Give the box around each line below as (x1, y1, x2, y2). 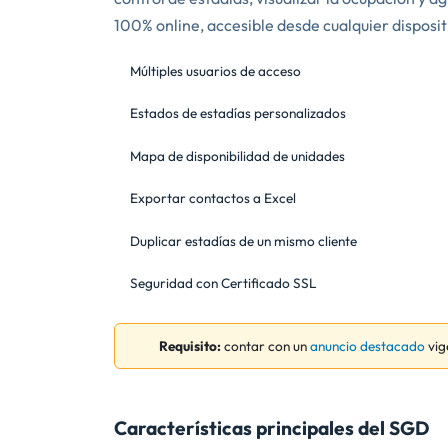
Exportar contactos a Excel (130, 189, 296, 208)
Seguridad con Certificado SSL (130, 273, 317, 292)
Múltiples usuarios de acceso (130, 62, 301, 81)
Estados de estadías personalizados (130, 104, 346, 123)
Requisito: (159, 337, 221, 356)
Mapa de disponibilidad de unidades (130, 146, 345, 165)
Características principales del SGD (114, 416, 429, 441)
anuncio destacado (310, 337, 425, 356)
